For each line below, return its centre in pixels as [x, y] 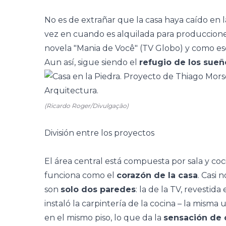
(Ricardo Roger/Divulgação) [87, 106]
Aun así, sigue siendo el [92, 62]
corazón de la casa [157, 175]
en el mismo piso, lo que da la [104, 218]
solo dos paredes [98, 189]
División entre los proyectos [99, 133]
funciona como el [80, 175]
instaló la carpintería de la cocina [111, 204]
